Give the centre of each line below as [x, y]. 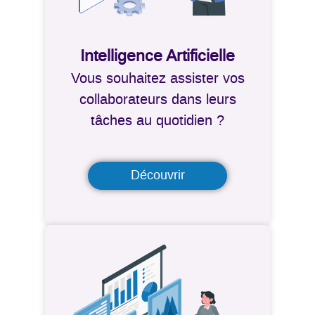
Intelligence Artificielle [157, 57]
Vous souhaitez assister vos [157, 79]
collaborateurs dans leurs [157, 100]
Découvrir [157, 176]
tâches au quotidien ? [157, 121]
